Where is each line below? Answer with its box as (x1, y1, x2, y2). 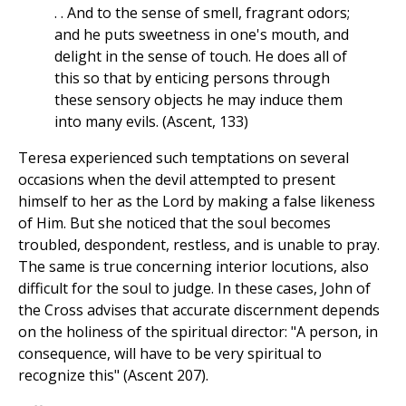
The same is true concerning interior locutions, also (18, 256, 369, 277)
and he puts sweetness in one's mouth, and (54, 24, 349, 45)
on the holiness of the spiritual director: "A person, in (18, 322, 378, 343)
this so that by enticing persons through (54, 68, 330, 89)
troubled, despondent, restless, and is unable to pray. (18, 235, 380, 256)
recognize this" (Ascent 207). (18, 365, 208, 386)
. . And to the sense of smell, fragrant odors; (54, 3, 350, 24)
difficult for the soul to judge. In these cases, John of (18, 278, 371, 299)
